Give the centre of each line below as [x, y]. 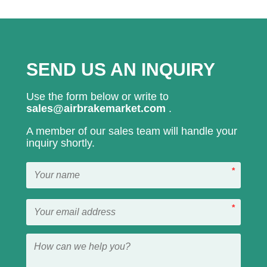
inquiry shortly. [60, 143]
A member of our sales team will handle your [132, 131]
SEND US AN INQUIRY [121, 70]
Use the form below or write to [97, 97]
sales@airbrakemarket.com [97, 109]
